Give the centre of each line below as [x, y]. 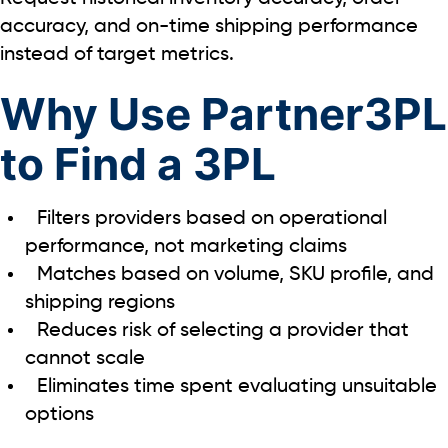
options [59, 414]
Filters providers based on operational [212, 218]
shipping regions [100, 302]
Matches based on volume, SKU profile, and [235, 274]
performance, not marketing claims [186, 246]
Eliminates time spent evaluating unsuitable [237, 386]
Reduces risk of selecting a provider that [223, 330]
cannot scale [85, 358]
